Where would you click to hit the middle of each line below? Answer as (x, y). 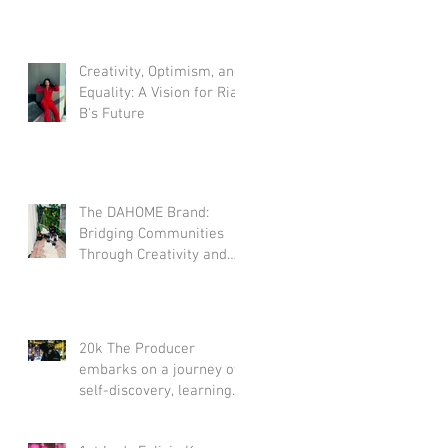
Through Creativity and (153, 254)
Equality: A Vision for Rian (162, 92)
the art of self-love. (141, 411)
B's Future (123, 113)
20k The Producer (137, 348)
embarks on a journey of (159, 369)
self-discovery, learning (155, 390)
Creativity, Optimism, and (160, 71)
